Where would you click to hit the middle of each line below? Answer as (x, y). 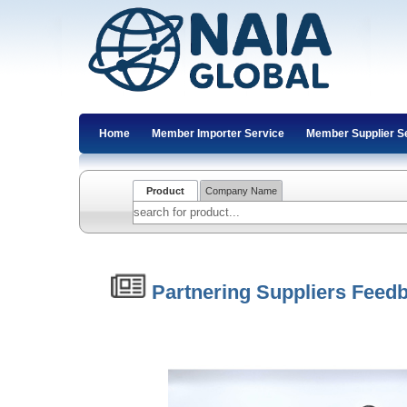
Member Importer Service (218, 134)
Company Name (242, 190)
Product (166, 190)
